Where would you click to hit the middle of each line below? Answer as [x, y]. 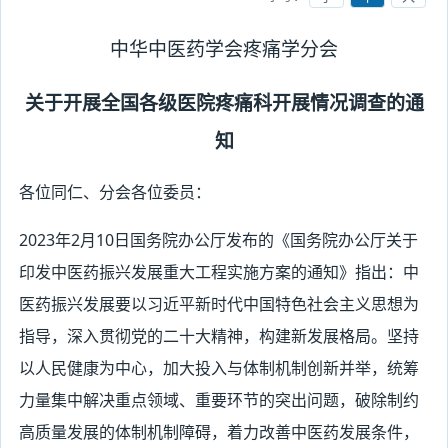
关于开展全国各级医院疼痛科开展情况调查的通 [224, 103]
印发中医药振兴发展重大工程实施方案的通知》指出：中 [218, 272]
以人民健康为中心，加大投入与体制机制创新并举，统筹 [218, 368]
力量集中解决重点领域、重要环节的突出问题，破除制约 [218, 400]
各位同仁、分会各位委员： [114, 192]
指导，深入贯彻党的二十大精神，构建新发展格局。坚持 [218, 336]
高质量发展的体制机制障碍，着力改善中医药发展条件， [218, 432]
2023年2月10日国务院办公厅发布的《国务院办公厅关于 [218, 240]
